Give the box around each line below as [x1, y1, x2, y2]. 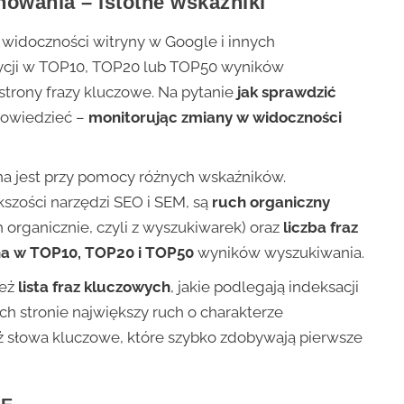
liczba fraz [283, 217, 359, 236]
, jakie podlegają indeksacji [170, 277, 360, 296]
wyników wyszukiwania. [194, 243, 365, 262]
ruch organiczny [212, 192, 331, 211]
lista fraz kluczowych [18, 277, 171, 296]
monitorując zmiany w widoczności [88, 107, 343, 126]
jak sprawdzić [237, 82, 337, 101]
